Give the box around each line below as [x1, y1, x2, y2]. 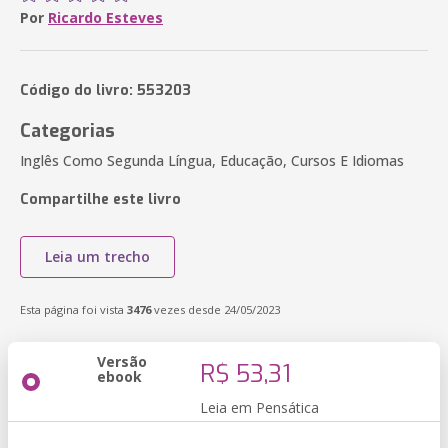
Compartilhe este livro [20, 190, 181, 209]
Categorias [20, 119, 115, 143]
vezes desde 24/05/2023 [151, 302, 280, 317]
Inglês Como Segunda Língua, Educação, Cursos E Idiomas [20, 151, 404, 170]
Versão [97, 352, 147, 371]
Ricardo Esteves [48, 8, 163, 27]
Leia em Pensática [200, 398, 319, 417]
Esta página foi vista [20, 302, 127, 317]
